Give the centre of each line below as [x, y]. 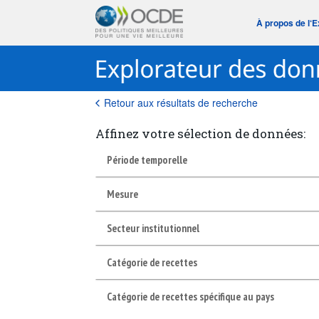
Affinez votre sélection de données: [201, 134]
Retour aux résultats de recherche [181, 103]
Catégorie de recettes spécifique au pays [191, 296]
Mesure [123, 194]
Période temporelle [147, 159]
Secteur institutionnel [153, 228]
